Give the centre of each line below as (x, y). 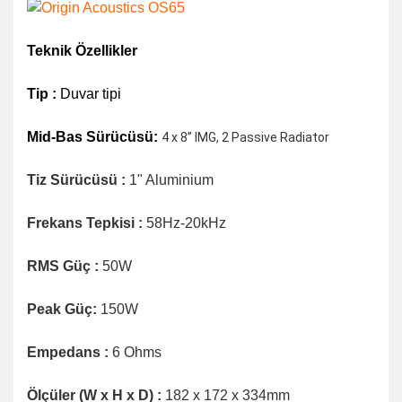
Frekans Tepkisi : (85, 223)
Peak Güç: (62, 310)
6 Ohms (137, 353)
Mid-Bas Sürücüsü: (94, 137)
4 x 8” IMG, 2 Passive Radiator (245, 138)
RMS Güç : (63, 267)
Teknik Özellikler (82, 51)
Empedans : (68, 353)
